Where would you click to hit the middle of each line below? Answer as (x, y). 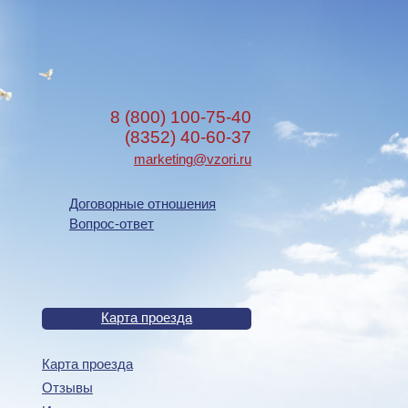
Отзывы (67, 388)
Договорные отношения (143, 204)
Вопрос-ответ (112, 224)
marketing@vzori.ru (193, 159)
